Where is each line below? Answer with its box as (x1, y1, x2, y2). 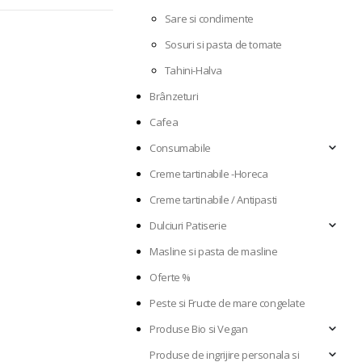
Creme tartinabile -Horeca (149, 166, 268, 182)
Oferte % (149, 270, 192, 285)
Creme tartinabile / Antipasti (149, 192, 277, 208)
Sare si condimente (164, 11, 254, 27)
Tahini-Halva (164, 63, 223, 78)
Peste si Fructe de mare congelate (149, 296, 305, 311)
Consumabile (149, 141, 211, 156)
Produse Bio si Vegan (149, 322, 248, 337)
